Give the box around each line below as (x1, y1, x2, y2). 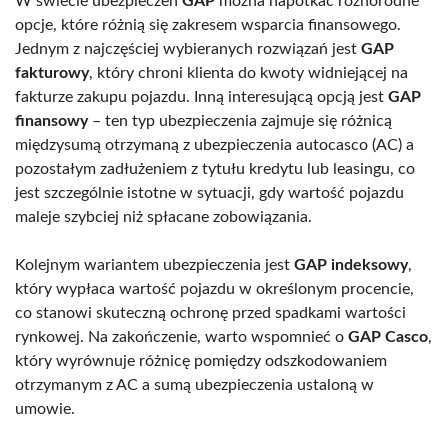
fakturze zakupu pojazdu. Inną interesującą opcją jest (15, 88, 388, 105)
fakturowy (15, 64, 89, 81)
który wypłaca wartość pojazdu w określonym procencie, (15, 280, 414, 297)
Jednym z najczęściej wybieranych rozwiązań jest (15, 40, 361, 57)
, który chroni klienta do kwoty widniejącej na (89, 64, 408, 81)
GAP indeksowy (294, 256, 408, 273)
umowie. (15, 400, 75, 417)
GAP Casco (348, 328, 428, 345)
